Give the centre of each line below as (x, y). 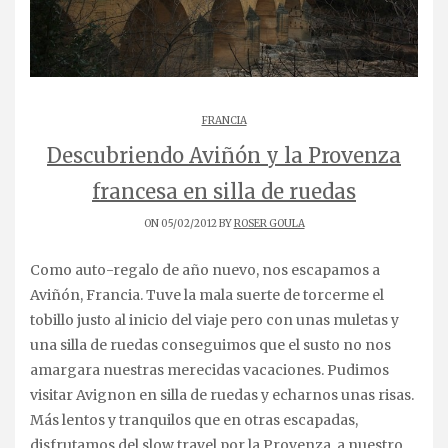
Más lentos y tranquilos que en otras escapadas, (194, 419)
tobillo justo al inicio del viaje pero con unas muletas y (214, 319)
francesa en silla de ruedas (224, 191)
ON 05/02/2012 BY (188, 223)
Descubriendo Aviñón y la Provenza (224, 155)
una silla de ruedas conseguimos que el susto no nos (210, 344)
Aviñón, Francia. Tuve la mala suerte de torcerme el (207, 294)
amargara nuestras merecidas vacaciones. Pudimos (209, 369)
